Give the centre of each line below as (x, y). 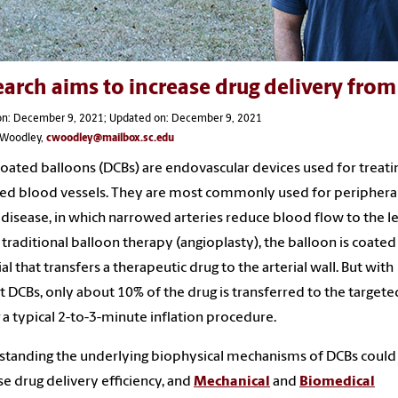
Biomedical (337, 382)
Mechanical (232, 382)
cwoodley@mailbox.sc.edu (110, 138)
